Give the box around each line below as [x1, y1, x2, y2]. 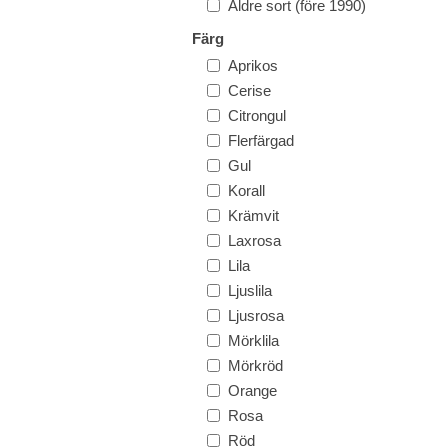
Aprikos [228, 57, 278, 74]
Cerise [228, 82, 271, 99]
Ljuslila [228, 282, 272, 299]
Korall [228, 182, 265, 199]
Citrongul [228, 107, 286, 124]
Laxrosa [228, 232, 281, 249]
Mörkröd [228, 357, 283, 374]
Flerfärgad [228, 132, 294, 149]
